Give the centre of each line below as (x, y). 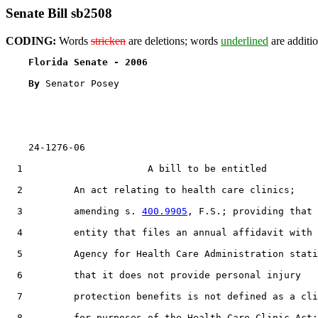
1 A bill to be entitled (136, 168)
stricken (108, 40)
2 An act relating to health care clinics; (150, 190)
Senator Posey (82, 83)
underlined (245, 40)
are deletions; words (173, 40)
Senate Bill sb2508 (59, 13)
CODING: (31, 40)
